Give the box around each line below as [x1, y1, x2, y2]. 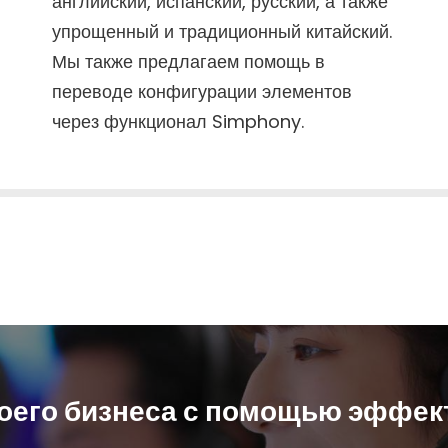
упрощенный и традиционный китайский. [51, 18, 392, 44]
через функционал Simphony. [51, 108, 304, 134]
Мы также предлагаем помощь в [51, 48, 325, 74]
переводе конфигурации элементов [51, 78, 352, 104]
